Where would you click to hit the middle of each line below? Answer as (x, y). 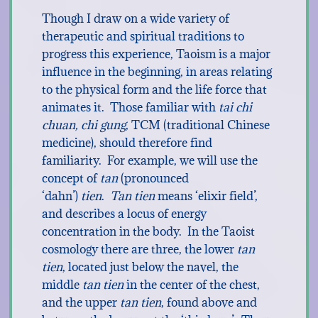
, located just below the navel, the (150, 267)
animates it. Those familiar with (128, 107)
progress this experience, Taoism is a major (156, 54)
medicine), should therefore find (127, 143)
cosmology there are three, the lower (139, 249)
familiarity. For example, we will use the (149, 160)
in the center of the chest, (193, 285)
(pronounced (154, 178)
